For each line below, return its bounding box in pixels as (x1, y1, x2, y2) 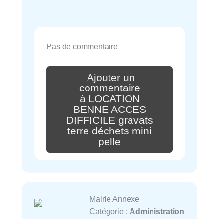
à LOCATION (79, 93, 140, 105)
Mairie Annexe (89, 195, 139, 204)
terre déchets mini (67, 125, 152, 137)
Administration (129, 207, 184, 216)
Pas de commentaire (46, 42, 118, 51)
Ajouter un (87, 71, 135, 84)
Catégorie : (89, 207, 130, 216)
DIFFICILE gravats (66, 114, 153, 126)
